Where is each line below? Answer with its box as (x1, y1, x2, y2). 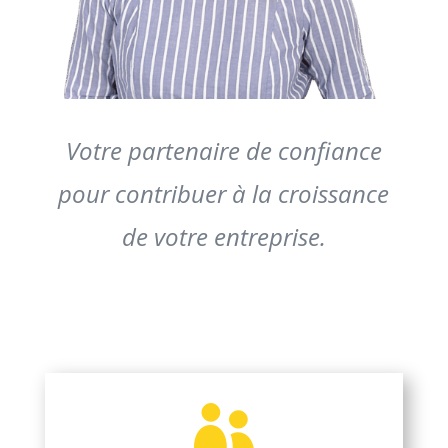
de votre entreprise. (121, 220, 326, 253)
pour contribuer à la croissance (58, 177, 390, 210)
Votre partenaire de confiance (65, 134, 382, 167)
